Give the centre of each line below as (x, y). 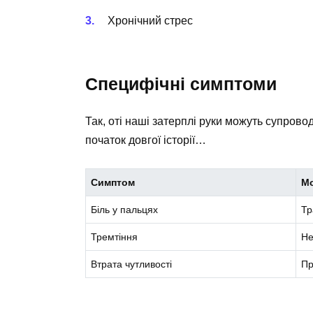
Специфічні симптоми (181, 84)
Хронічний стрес (150, 21)
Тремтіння (115, 237)
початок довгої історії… (146, 140)
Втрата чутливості (132, 264)
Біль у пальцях (125, 210)
